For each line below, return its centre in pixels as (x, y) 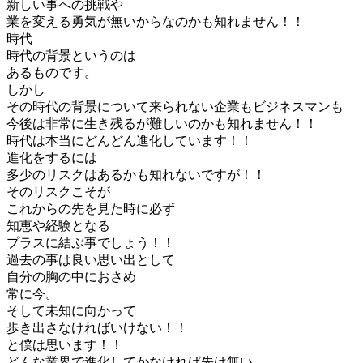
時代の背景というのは (71, 55)
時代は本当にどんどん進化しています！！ (130, 140)
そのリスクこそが (58, 191)
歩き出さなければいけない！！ (97, 327)
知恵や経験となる (58, 225)
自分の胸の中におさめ (71, 276)
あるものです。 (52, 72)
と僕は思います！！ (65, 344)
